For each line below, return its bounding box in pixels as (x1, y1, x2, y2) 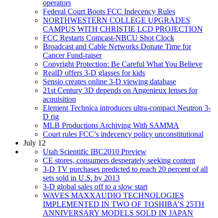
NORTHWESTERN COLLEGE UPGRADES (43, 16, 190, 24)
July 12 (23, 138, 46, 147)
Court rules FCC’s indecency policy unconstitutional (43, 129, 203, 138)
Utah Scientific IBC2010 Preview (43, 147, 146, 156)
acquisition (43, 94, 76, 103)
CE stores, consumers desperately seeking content (43, 156, 195, 164)
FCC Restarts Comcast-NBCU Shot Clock (43, 33, 174, 42)
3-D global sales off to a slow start (43, 182, 147, 191)
